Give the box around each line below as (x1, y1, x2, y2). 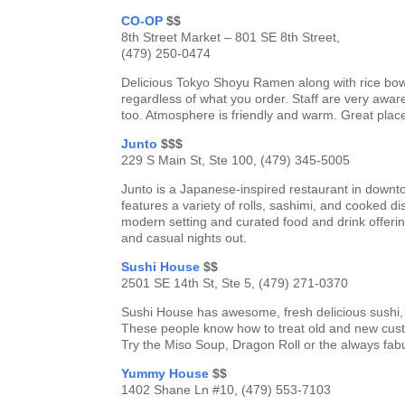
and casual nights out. (121, 231, 248, 246)
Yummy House (121, 366, 210, 381)
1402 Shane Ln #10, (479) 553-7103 (121, 382, 332, 398)
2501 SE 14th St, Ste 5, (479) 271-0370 (121, 276, 349, 291)
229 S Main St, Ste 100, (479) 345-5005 (121, 153, 351, 168)
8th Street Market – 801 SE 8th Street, (121, 30, 341, 45)
